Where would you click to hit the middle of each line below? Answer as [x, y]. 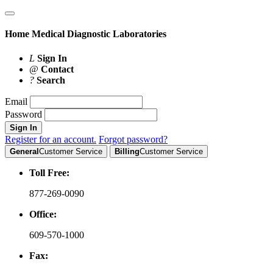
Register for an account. [51, 139]
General [24, 151]
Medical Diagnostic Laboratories [99, 34]
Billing [127, 151]
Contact [57, 69]
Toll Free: [49, 172]
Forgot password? [133, 139]
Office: [43, 214]
